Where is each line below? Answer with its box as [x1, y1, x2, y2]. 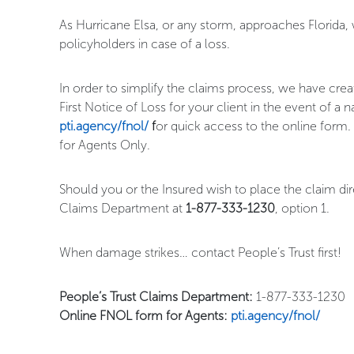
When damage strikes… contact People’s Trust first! [59, 245, 341, 261]
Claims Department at [59, 201, 186, 217]
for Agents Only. [59, 137, 150, 153]
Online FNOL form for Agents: [59, 308, 231, 324]
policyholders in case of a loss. [59, 36, 230, 52]
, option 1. [275, 201, 330, 217]
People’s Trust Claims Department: [59, 289, 253, 305]
